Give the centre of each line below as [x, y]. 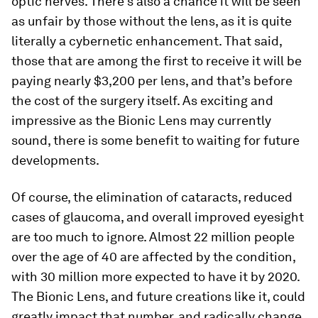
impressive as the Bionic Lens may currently [141, 120]
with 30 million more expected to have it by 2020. [155, 276]
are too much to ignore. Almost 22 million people [153, 237]
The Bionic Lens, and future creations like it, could [158, 296]
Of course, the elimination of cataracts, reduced [152, 197]
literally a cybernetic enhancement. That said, [147, 41]
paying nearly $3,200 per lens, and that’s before [152, 81]
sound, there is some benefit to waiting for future [155, 140]
